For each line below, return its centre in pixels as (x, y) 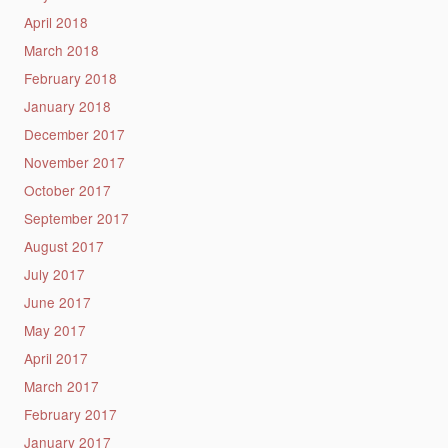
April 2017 (55, 358)
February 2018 (70, 78)
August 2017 (63, 246)
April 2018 (55, 22)
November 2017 (74, 162)
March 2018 (61, 50)
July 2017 (54, 274)
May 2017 (54, 330)
